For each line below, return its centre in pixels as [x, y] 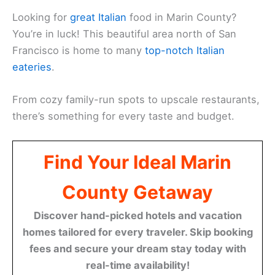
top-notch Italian [185, 50]
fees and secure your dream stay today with [137, 249]
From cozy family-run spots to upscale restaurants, [136, 100]
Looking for [41, 17]
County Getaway [137, 192]
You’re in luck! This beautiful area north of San [124, 33]
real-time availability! [137, 265]
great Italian [98, 17]
